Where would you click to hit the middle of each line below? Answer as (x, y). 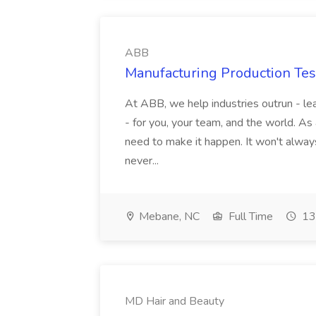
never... (142, 161)
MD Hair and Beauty (175, 301)
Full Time (249, 217)
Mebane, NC (168, 217)
